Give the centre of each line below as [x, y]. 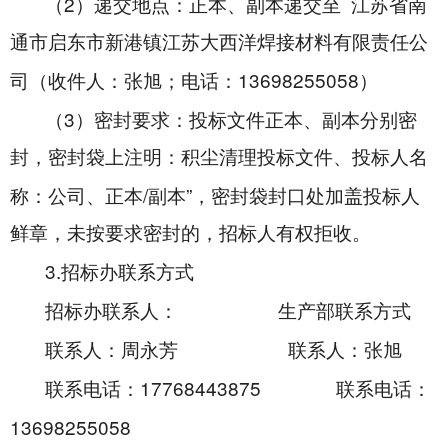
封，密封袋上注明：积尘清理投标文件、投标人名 [219, 157]
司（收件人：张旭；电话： [124, 81]
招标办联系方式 [127, 272]
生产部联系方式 [344, 311]
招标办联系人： [111, 311]
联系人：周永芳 [111, 350]
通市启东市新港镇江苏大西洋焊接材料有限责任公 [219, 42]
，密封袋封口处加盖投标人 [306, 196]
